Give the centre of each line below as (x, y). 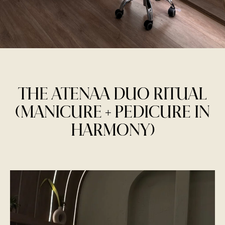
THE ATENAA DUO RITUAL (113, 95)
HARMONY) (113, 131)
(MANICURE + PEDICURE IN (113, 113)
